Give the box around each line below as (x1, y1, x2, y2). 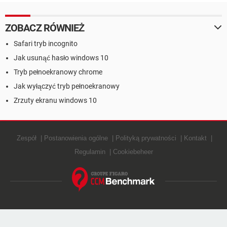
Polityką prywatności (116, 134, 176, 142)
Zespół (17, 134, 36, 142)
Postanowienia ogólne (44, 134, 108, 142)
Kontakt (184, 134, 207, 142)
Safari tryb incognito (14, 39, 78, 48)
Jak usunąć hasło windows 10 (14, 53, 108, 62)
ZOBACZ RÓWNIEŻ (5, 21, 85, 34)
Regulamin (74, 147, 105, 156)
